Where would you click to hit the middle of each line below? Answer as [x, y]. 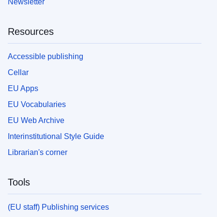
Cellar [18, 72]
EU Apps [23, 88]
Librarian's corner [38, 152]
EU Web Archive [36, 120]
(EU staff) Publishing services [58, 207]
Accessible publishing [46, 56]
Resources [31, 31]
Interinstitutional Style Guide [56, 136]
